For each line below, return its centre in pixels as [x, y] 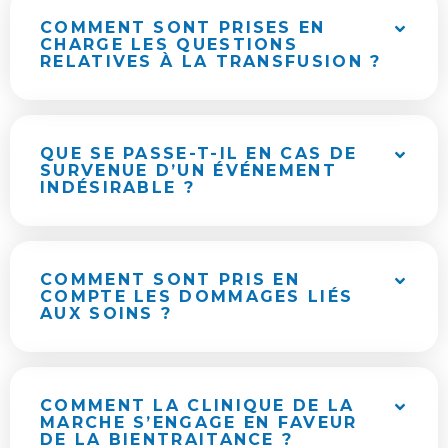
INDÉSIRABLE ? [117, 188]
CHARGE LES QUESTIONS [169, 45]
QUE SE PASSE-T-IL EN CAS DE [199, 154]
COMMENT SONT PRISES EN [183, 28]
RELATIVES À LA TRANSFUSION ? [211, 62]
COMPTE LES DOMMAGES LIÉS [197, 297]
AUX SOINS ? [106, 314]
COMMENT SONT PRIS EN [170, 280]
